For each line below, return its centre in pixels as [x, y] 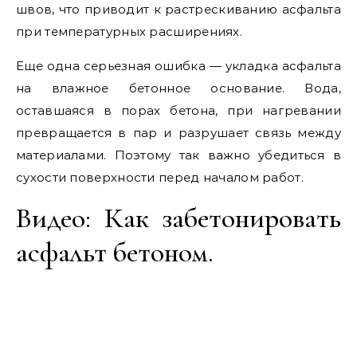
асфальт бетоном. [115, 252]
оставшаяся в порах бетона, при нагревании [178, 110]
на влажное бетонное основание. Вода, [178, 88]
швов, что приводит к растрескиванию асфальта [178, 9]
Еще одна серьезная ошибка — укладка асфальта [178, 66]
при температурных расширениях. [129, 31]
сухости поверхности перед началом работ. [160, 177]
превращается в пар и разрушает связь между [178, 133]
